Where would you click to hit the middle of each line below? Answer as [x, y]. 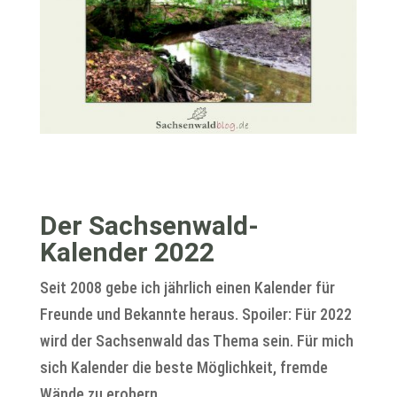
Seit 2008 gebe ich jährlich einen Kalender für [187, 288]
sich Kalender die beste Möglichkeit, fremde [183, 368]
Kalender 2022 [127, 253]
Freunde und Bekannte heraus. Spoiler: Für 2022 [195, 315]
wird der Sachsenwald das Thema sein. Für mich [196, 341]
